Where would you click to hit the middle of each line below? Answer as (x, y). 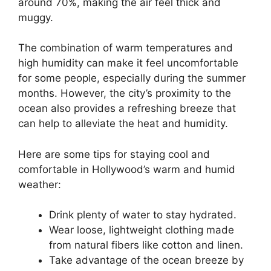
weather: (40, 184)
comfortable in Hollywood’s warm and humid (127, 169)
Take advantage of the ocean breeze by (146, 260)
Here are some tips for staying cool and (114, 154)
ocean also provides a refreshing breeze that (127, 109)
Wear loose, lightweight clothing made (142, 230)
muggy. (36, 17)
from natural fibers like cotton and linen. (146, 245)
